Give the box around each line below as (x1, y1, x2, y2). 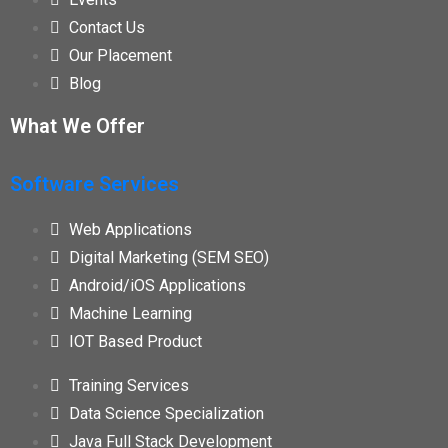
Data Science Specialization (69, 404, 264, 424)
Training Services (69, 376, 189, 396)
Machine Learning (69, 304, 192, 324)
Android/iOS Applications (69, 276, 246, 296)
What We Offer (10, 114, 145, 139)
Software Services (10, 172, 179, 197)
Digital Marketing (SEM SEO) (69, 248, 269, 268)
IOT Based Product (69, 332, 202, 352)
